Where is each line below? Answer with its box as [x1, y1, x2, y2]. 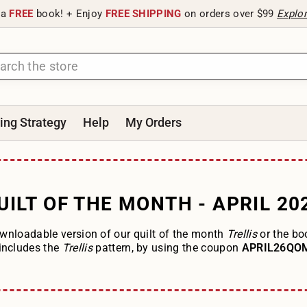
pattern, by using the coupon [95, 241, 242, 255]
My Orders [125, 114, 182, 130]
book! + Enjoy [33, 8, 106, 20]
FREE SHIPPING [105, 8, 182, 20]
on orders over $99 [181, 8, 278, 20]
